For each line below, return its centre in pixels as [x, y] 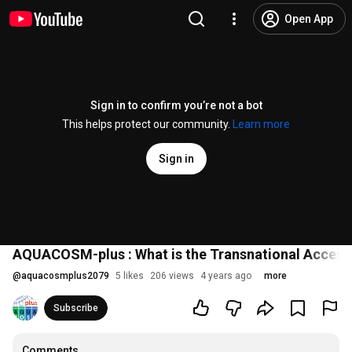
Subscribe [76, 308]
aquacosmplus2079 [65, 276]
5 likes [130, 276]
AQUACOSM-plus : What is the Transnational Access [181, 254]
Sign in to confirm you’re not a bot [176, 105]
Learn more [261, 124]
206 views [172, 276]
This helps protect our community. [147, 124]
